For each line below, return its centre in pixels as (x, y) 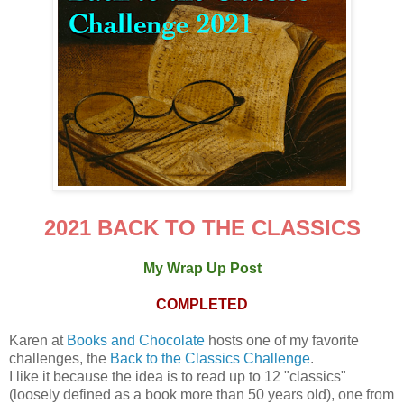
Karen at (38, 340)
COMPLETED (202, 304)
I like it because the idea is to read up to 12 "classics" (178, 376)
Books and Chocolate (136, 340)
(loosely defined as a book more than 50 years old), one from (202, 394)
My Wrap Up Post (202, 268)
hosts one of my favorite (282, 340)
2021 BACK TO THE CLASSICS (202, 227)
